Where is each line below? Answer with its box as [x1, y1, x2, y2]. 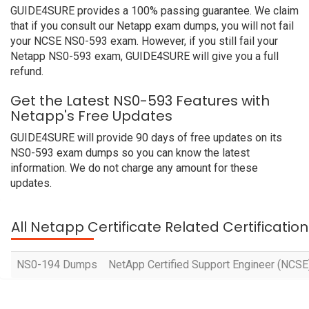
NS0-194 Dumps [17, 258, 97, 271]
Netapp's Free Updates [10, 106, 172, 126]
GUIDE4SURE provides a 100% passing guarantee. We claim [10, 4, 299, 17]
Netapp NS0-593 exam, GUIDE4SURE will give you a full [10, 50, 279, 63]
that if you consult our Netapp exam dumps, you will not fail [10, 19, 294, 32]
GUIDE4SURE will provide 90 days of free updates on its [10, 131, 282, 144]
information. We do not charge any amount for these [10, 161, 258, 175]
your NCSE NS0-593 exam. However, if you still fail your [10, 34, 278, 48]
